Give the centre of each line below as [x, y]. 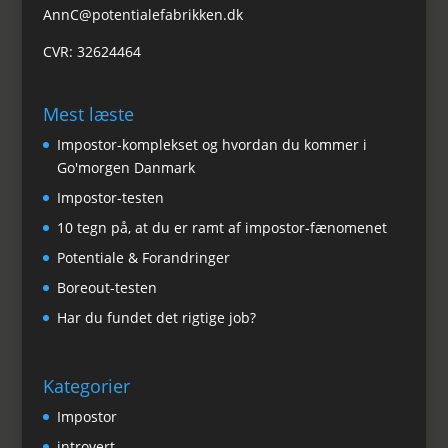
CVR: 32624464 [91, 51]
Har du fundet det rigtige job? [156, 317]
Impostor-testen [110, 197]
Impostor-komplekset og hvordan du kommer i [211, 144]
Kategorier [86, 386]
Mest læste [88, 113]
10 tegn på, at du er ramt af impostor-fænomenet [221, 227]
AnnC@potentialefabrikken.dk [142, 14]
